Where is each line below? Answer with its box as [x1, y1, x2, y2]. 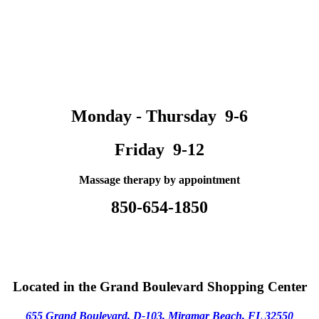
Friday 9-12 [115, 140, 204, 159]
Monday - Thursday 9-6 [71, 107, 248, 126]
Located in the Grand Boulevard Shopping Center [12, 278, 307, 294]
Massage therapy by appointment [79, 173, 240, 186]
